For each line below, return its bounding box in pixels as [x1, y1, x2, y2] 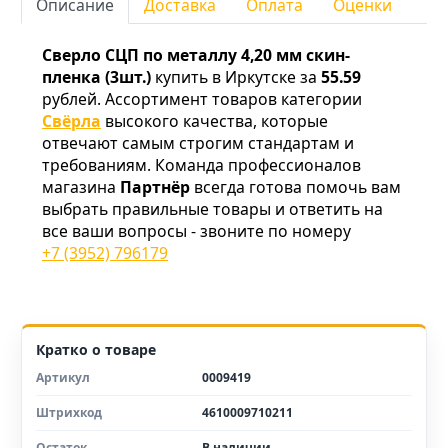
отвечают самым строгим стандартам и [42, 132, 354, 155]
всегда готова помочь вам [190, 176, 401, 199]
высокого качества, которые [101, 110, 328, 133]
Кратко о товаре [36, 340, 156, 360]
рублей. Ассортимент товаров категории [42, 88, 362, 111]
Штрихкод [36, 404, 102, 422]
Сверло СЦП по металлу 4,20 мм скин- [42, 44, 350, 67]
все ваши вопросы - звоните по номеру [42, 220, 351, 243]
